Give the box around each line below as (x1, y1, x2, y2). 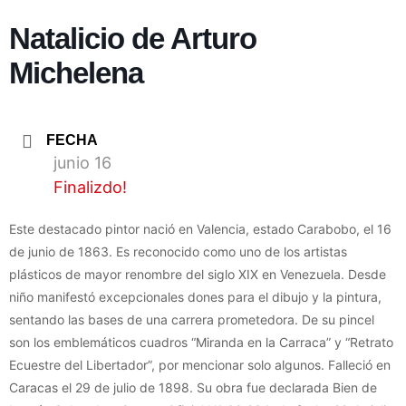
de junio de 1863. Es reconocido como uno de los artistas (9, 244, 347, 260)
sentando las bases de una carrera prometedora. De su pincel (9, 312, 374, 328)
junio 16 (53, 153, 111, 173)
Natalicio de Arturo (9, 22, 256, 55)
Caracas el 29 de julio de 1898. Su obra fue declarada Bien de (9, 380, 377, 396)
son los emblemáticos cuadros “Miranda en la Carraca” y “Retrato (9, 334, 393, 351)
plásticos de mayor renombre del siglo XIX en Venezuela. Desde (9, 266, 386, 283)
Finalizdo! (53, 178, 127, 198)
